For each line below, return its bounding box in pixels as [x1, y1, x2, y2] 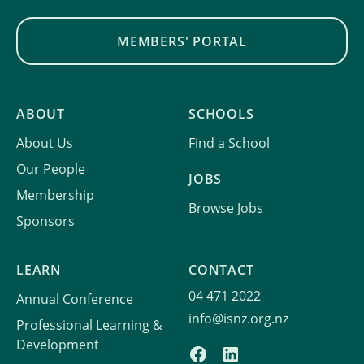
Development [16, 336, 99, 353]
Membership [16, 186, 94, 204]
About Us [16, 134, 73, 152]
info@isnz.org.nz [188, 310, 288, 327]
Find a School [188, 134, 270, 152]
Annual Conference [16, 290, 133, 308]
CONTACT [188, 261, 254, 279]
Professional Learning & [16, 316, 162, 334]
